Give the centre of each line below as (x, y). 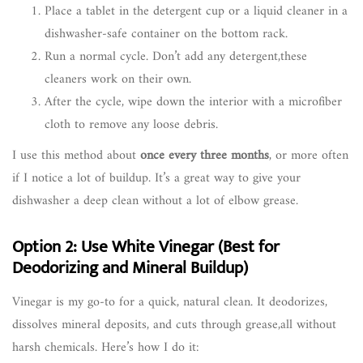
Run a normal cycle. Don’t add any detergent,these (176, 56)
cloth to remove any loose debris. (131, 124)
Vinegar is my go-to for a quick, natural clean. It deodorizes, (170, 302)
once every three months (205, 155)
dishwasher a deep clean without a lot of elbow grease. (155, 201)
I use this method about (76, 155)
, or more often (309, 155)
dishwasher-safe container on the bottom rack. (166, 34)
